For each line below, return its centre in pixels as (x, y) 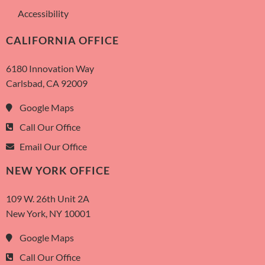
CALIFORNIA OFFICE (62, 41)
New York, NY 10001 (48, 214)
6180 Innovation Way (50, 69)
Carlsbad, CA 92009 (47, 83)
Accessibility (43, 14)
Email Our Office (53, 147)
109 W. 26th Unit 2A (48, 199)
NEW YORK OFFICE (58, 171)
